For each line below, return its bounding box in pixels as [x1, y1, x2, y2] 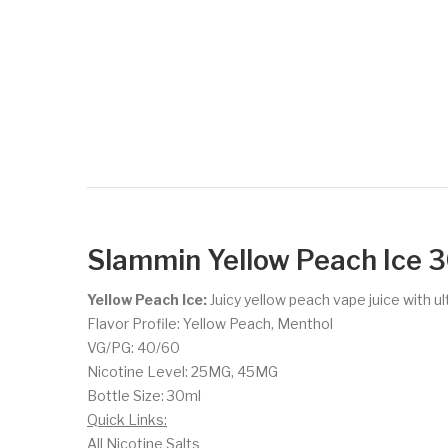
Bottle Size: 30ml [87, 386, 204, 404]
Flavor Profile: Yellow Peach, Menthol [87, 314, 333, 332]
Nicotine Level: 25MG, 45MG [87, 362, 278, 380]
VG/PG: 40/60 [87, 338, 180, 356]
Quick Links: [87, 410, 167, 428]
